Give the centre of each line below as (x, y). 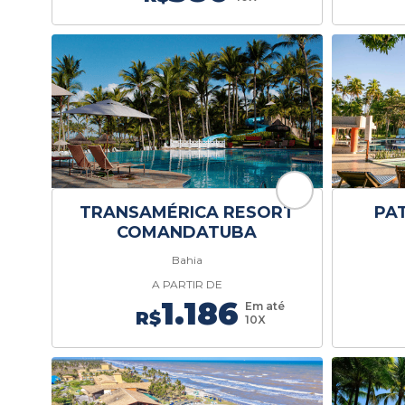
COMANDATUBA (187, 232)
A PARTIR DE (187, 284)
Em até (264, 306)
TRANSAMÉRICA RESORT (187, 212)
